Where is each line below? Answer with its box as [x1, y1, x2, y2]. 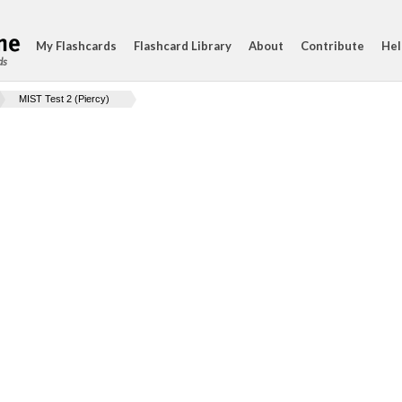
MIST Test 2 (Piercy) [19, 93, 109, 104]
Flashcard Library [134, 39, 232, 53]
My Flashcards [36, 39, 117, 53]
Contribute [301, 39, 364, 53]
